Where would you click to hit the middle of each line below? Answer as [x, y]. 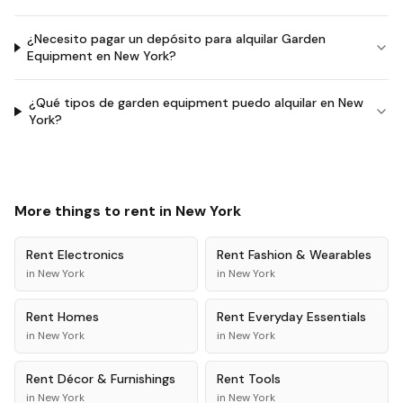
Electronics [91, 255]
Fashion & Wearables [310, 255]
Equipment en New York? [102, 56]
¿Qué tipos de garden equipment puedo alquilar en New [197, 103]
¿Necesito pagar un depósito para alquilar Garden [177, 39]
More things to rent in [95, 211]
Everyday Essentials [307, 317]
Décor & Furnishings [116, 379]
